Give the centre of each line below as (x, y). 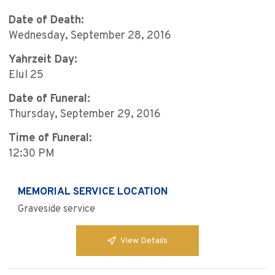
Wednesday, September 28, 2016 (90, 36)
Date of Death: (46, 21)
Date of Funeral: (49, 99)
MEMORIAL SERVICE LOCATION (93, 192)
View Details (144, 241)
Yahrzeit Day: (43, 60)
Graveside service (56, 210)
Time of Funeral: (50, 139)
